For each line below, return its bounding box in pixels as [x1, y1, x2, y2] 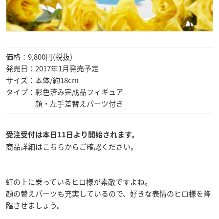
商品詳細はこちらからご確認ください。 [6, 141, 138, 153]
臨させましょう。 [6, 200, 64, 211]
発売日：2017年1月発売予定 [6, 63, 99, 74]
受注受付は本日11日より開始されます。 [6, 131, 139, 139]
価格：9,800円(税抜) [6, 51, 72, 63]
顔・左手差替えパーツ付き [6, 98, 123, 109]
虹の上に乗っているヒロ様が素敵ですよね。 [6, 176, 152, 188]
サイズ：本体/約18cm [6, 75, 79, 86]
